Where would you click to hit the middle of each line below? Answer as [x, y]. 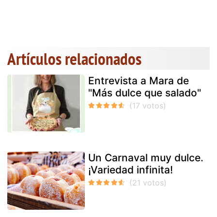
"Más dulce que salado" [145, 93]
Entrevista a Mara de [139, 81]
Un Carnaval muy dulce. [146, 158]
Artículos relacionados [74, 59]
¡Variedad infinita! [131, 170]
